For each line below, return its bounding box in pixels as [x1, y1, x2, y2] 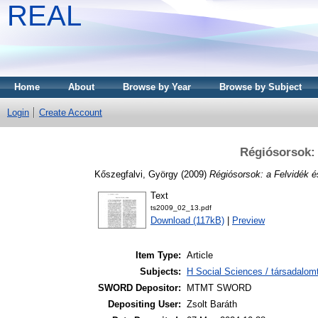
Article [187, 250, 213, 261]
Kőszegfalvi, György [94, 168, 178, 180]
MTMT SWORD [187, 283, 251, 294]
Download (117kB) [150, 215, 224, 226]
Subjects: [140, 266, 181, 278]
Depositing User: [108, 299, 181, 310]
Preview [232, 215, 265, 226]
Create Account [39, 107, 102, 118]
